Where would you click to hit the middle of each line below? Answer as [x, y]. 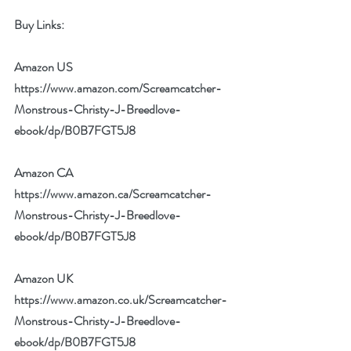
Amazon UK [45, 279]
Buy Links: [39, 25]
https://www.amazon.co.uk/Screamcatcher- [121, 300]
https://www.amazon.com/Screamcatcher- [118, 88]
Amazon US [45, 67]
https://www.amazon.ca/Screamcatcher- [113, 194]
